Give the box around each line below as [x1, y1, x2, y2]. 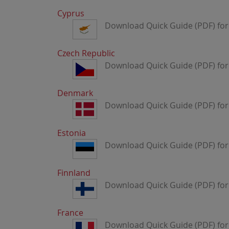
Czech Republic [57, 48, 115, 59]
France [57, 207, 83, 218]
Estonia [57, 127, 86, 139]
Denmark [57, 87, 93, 99]
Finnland [57, 167, 90, 178]
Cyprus [57, 8, 84, 19]
